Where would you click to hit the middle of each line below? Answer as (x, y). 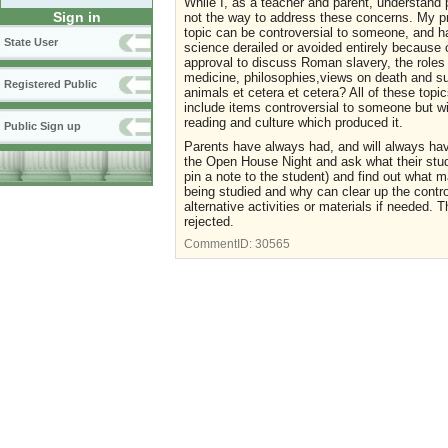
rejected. (209, 221)
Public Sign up (42, 126)
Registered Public (50, 84)
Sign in (76, 17)
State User (31, 42)
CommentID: (219, 243)
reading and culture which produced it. (295, 122)
